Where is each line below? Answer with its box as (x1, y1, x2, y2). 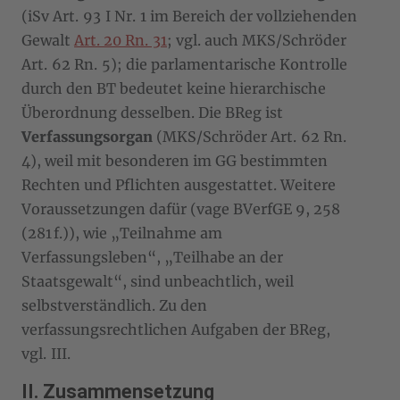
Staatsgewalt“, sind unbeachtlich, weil (21, 271, 294, 290)
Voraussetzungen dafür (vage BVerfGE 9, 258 (21, 199, 340, 218)
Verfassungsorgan (21, 127, 153, 146)
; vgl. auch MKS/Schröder (167, 30, 346, 49)
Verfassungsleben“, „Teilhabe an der (21, 247, 283, 266)
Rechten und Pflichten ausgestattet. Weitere (21, 175, 336, 194)
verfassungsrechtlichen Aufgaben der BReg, (21, 320, 330, 338)
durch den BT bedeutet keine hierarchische (21, 79, 326, 97)
